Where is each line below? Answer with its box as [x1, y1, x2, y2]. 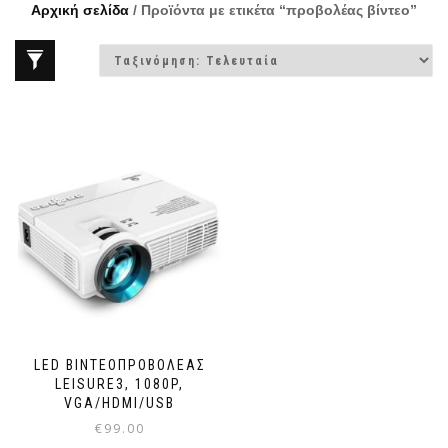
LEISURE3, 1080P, [55, 376, 184, 393]
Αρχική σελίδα [31, 2, 129, 18]
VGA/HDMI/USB [64, 395, 175, 412]
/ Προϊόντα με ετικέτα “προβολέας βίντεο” [129, 2, 417, 18]
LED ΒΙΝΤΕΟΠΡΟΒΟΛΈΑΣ [33, 357, 206, 374]
